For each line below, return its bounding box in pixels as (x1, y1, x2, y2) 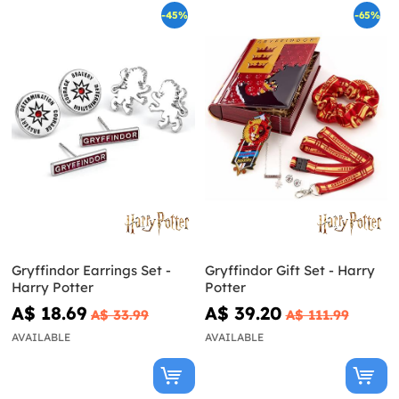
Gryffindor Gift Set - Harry (204, 262, 375, 280)
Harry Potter (12, 279, 94, 297)
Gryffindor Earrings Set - (12, 262, 171, 280)
